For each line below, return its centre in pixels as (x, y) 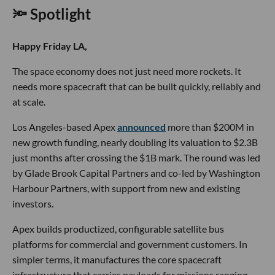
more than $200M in (210, 127)
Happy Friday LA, (50, 46)
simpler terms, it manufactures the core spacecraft (117, 260)
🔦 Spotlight (52, 14)
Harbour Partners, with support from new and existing (126, 188)
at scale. (29, 102)
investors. (33, 204)
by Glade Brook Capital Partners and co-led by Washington (136, 173)
